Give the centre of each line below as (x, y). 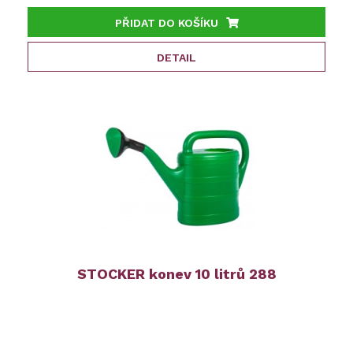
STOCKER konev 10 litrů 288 (176, 274)
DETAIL (176, 58)
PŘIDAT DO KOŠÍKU (166, 23)
